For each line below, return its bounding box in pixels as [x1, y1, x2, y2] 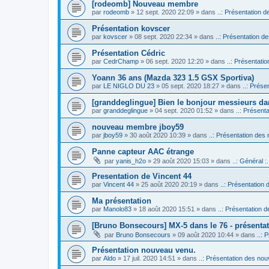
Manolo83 [103, 205, 131, 213]
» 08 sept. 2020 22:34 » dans [127, 32, 216, 40]
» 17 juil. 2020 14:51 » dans [116, 254, 199, 262]
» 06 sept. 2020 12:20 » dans [139, 57, 227, 65]
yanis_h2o [116, 157, 146, 165]
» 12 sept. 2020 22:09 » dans [129, 8, 217, 16]
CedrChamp [103, 57, 139, 65]
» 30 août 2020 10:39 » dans [122, 131, 209, 139]
